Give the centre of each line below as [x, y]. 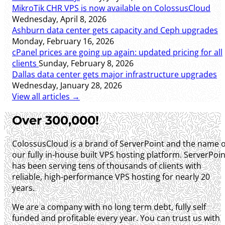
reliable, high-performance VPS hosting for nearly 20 [111, 177]
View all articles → [46, 96]
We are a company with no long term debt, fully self [109, 207]
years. [23, 188]
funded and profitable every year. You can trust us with [116, 218]
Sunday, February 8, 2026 [86, 63]
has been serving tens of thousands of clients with [107, 166]
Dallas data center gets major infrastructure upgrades [115, 74]
